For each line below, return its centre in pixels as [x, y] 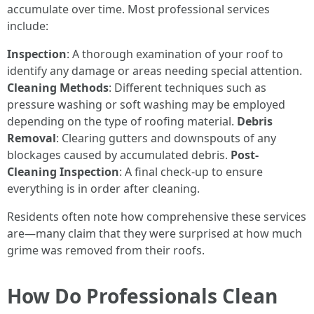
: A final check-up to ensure [191, 172]
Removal [32, 138]
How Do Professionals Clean [142, 296]
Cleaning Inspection [63, 172]
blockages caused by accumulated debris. [119, 155]
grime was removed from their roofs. [106, 250]
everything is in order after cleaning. [103, 189]
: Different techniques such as [187, 88]
